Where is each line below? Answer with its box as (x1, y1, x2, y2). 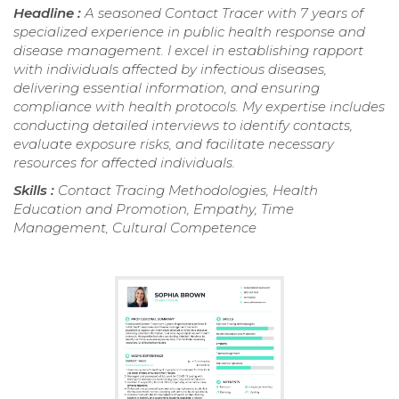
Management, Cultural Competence (13, 218, 256, 236)
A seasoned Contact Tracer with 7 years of (85, 4, 363, 21)
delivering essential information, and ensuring (13, 78, 320, 96)
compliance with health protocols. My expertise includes (13, 97, 385, 115)
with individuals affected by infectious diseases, (13, 60, 327, 77)
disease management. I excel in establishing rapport (13, 41, 363, 59)
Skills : (13, 181, 58, 199)
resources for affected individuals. (13, 153, 235, 171)
